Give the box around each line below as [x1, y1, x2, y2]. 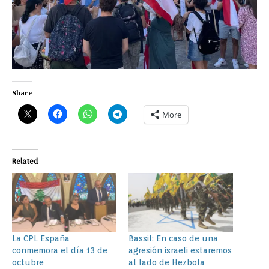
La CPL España [12, 234, 70, 244]
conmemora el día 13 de [12, 246, 107, 256]
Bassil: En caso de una [128, 234, 218, 244]
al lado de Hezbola [128, 258, 205, 268]
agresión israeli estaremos [128, 246, 232, 256]
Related [12, 156, 38, 166]
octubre [12, 258, 44, 268]
